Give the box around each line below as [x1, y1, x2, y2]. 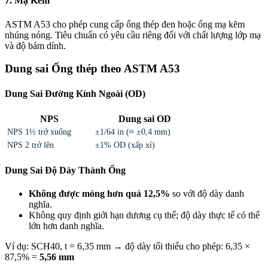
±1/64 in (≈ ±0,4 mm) [95, 127, 170, 136]
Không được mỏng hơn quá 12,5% [29, 188, 170, 199]
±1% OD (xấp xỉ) [95, 140, 155, 150]
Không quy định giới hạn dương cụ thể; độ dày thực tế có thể [29, 210, 260, 221]
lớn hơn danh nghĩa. [29, 221, 104, 232]
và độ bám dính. [5, 40, 66, 51]
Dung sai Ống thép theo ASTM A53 [5, 62, 180, 75]
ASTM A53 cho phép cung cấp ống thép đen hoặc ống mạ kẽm [5, 19, 245, 29]
